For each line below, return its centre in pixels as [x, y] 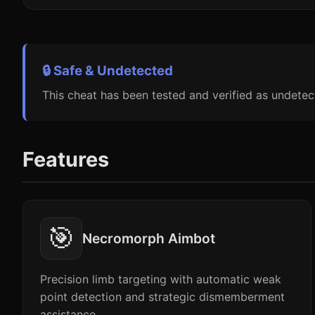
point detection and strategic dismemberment [162, 297]
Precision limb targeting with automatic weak [161, 279]
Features [66, 159]
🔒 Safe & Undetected [108, 71]
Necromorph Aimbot [149, 238]
